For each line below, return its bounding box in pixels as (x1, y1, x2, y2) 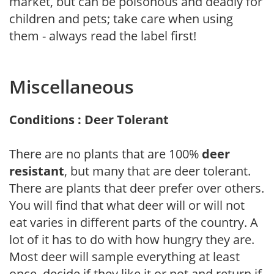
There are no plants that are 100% (9, 145, 202, 162)
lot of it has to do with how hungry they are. (9, 231, 254, 248)
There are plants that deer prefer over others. (9, 179, 264, 196)
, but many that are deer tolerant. (64, 162, 251, 179)
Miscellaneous (9, 73, 134, 99)
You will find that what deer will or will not (9, 196, 245, 213)
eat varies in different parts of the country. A (9, 213, 258, 231)
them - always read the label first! (9, 27, 196, 44)
